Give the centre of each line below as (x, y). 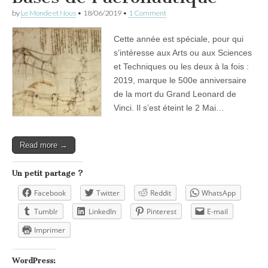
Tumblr (46, 211)
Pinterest (162, 211)
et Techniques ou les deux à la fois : (181, 66)
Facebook (50, 193)
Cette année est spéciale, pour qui (179, 39)
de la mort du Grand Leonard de (175, 94)
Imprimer (50, 230)
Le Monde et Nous (48, 13)
